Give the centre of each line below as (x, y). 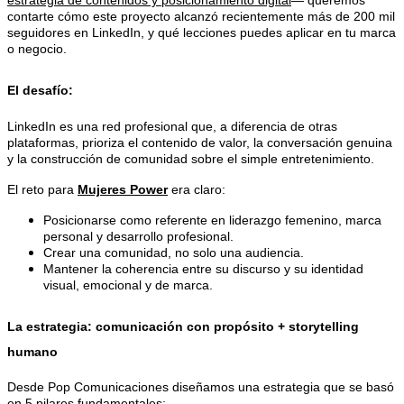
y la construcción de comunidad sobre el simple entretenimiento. (191, 158)
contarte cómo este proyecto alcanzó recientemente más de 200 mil (201, 16)
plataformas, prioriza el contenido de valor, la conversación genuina (200, 142)
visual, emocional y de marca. (128, 285)
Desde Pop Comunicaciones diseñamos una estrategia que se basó (201, 387)
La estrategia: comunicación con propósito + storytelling (183, 326)
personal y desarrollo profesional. (138, 236)
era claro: (197, 189)
